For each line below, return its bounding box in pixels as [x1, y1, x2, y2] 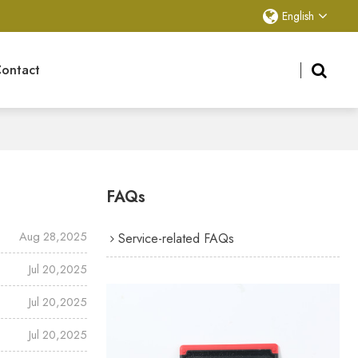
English [281, 8, 314, 24]
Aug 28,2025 [19, 227, 88, 245]
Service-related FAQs [117, 229, 234, 248]
